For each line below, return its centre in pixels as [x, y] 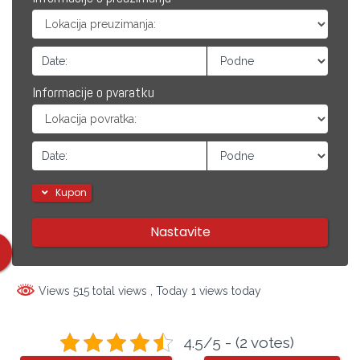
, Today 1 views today [206, 290]
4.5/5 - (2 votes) [238, 343]
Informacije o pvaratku [93, 92]
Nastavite [180, 231]
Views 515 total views [93, 290]
